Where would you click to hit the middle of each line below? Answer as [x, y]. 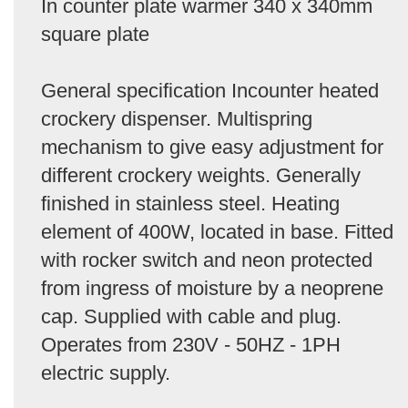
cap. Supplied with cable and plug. [191, 316]
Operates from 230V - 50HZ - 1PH [191, 344]
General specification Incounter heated [210, 90]
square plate [95, 34]
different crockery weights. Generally [201, 175]
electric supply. [106, 372]
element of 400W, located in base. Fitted [217, 231]
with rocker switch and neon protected [207, 260]
